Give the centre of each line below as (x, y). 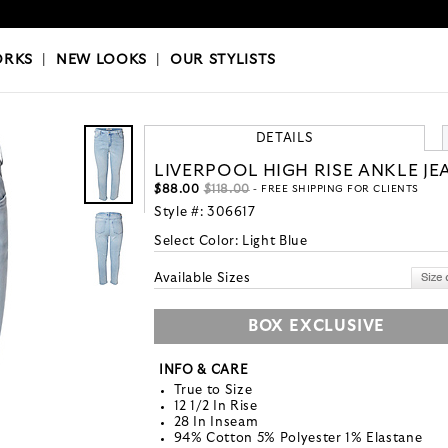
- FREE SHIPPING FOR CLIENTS (334, 189)
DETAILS (284, 139)
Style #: (180, 213)
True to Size (213, 391)
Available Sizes (202, 279)
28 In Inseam (216, 423)
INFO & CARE (204, 371)
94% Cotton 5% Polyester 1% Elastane (298, 439)
